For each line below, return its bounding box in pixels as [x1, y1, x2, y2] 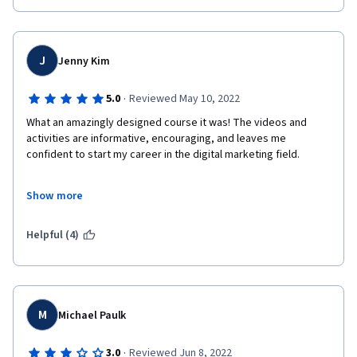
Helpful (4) [26, 227, 80, 243]
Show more [26, 188, 84, 204]
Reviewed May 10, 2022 [128, 91, 240, 107]
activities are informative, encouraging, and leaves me [26, 131, 286, 147]
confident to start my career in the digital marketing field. [26, 147, 300, 163]
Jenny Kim [58, 53, 110, 69]
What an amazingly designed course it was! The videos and [26, 115, 307, 131]
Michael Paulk [58, 308, 127, 324]
